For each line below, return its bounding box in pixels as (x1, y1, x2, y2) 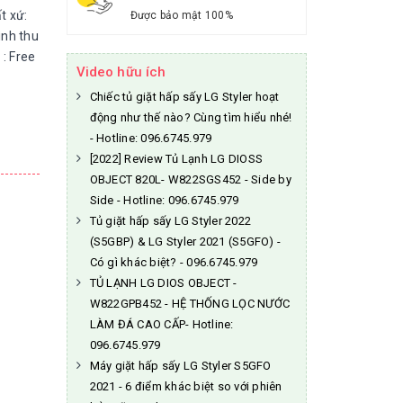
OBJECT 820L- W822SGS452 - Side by (89, 173, 291, 186)
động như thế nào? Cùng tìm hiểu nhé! (89, 111, 292, 124)
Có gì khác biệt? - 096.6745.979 (89, 255, 258, 269)
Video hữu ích (76, 64, 166, 80)
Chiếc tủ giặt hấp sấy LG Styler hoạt (89, 90, 280, 103)
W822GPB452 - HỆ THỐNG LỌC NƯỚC (89, 297, 290, 310)
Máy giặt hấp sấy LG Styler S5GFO (89, 359, 272, 372)
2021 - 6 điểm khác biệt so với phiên (89, 380, 282, 393)
